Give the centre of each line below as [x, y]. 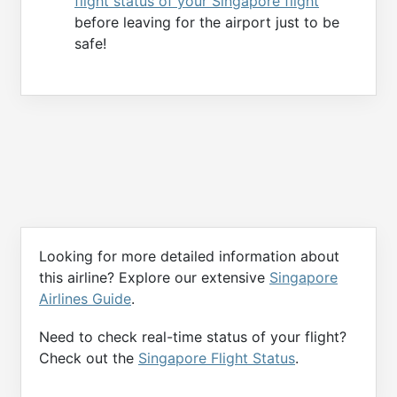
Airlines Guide [85, 298]
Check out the [89, 358]
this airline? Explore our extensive [154, 277]
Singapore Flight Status [217, 358]
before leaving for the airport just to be [207, 22]
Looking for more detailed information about [189, 256]
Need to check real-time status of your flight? [193, 336]
